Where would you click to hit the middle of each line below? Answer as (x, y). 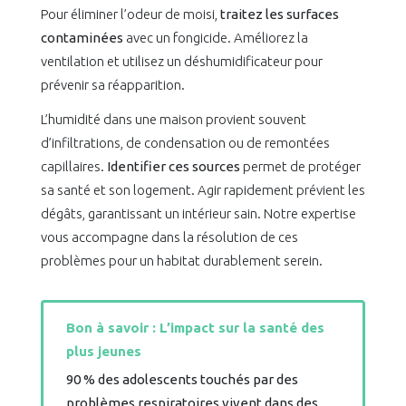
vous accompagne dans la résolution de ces (169, 237)
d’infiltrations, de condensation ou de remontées (185, 143)
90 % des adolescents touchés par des (182, 380)
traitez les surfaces (280, 14)
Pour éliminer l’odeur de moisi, (130, 14)
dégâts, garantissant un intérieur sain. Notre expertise (198, 214)
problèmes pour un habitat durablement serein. (182, 261)
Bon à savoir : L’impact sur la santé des (195, 328)
